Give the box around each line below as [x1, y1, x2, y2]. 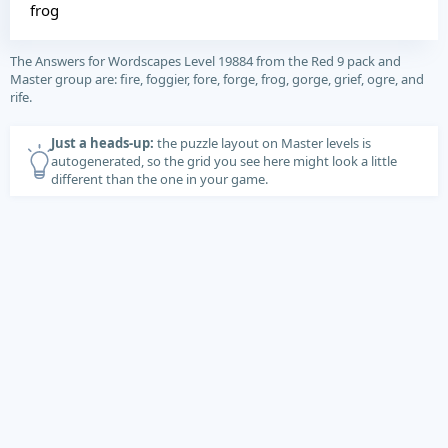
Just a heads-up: [51, 134, 154, 152]
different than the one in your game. [51, 170, 268, 188]
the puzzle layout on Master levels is [154, 134, 371, 152]
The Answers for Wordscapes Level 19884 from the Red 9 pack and [10, 52, 401, 70]
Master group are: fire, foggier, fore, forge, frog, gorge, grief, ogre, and [10, 70, 424, 88]
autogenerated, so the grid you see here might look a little [51, 152, 397, 170]
